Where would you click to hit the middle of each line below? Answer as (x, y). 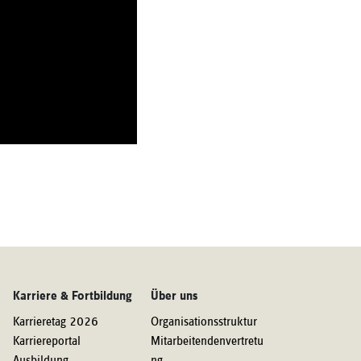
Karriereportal (47, 342)
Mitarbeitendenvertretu (207, 342)
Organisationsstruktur (204, 322)
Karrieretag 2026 (56, 322)
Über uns (174, 297)
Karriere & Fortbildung (72, 297)
